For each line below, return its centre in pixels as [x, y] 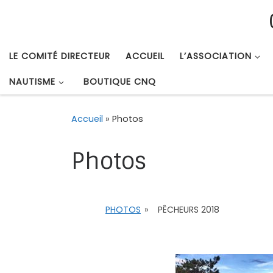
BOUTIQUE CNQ [120, 81]
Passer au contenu [59, 19]
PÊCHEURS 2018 [189, 210]
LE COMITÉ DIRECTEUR [60, 56]
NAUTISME [32, 81]
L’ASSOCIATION [216, 56]
